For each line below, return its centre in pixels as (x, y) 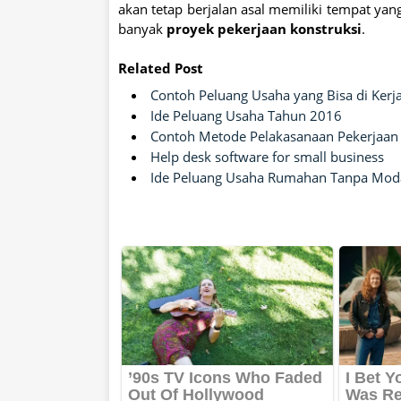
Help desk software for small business (267, 157)
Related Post (161, 68)
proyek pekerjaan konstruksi (264, 29)
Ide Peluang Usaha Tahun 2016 (246, 116)
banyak (142, 29)
